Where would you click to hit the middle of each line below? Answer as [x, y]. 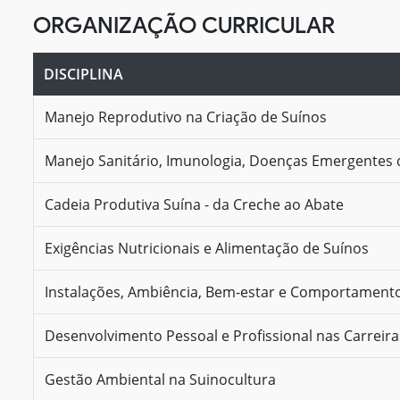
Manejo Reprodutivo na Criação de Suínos [186, 117]
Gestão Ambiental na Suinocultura [160, 379]
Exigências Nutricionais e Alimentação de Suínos [207, 248]
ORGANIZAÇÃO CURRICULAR [184, 25]
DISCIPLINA [83, 74]
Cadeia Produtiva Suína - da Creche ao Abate [194, 204]
